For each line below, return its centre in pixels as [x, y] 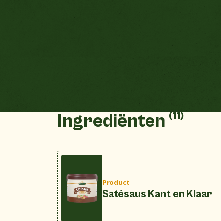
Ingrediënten [113, 122]
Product [116, 182]
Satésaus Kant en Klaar [157, 194]
